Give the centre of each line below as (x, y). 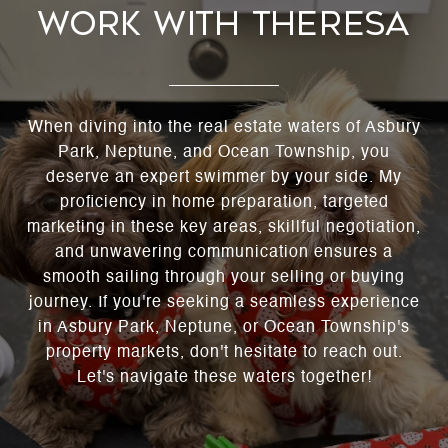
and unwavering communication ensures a (224, 253)
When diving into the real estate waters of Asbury (224, 128)
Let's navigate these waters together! (224, 378)
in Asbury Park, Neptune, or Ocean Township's (224, 328)
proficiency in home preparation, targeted (224, 203)
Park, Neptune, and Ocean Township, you (224, 153)
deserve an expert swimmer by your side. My (224, 178)
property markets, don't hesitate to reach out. (224, 353)
